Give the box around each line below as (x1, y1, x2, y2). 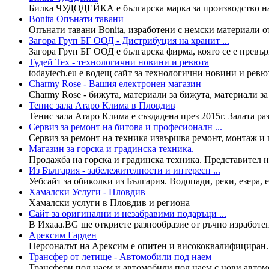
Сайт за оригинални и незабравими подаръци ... (29, 208, 226, 219)
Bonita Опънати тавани (29, 13, 124, 24)
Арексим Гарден (29, 229, 97, 240)
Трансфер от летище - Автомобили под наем (29, 251, 211, 262)
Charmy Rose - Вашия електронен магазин (29, 78, 201, 89)
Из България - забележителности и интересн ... (29, 165, 220, 175)
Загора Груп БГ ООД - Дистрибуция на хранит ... (29, 35, 229, 46)
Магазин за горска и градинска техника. (29, 143, 194, 154)
